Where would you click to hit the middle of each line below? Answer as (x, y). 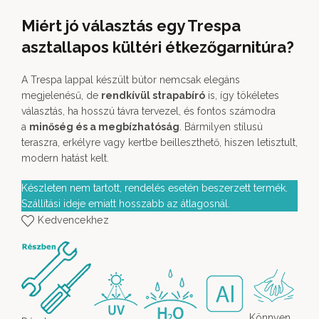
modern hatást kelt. (65, 158)
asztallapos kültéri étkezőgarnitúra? (158, 47)
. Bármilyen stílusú (221, 127)
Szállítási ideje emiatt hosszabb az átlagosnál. (126, 204)
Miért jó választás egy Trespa (131, 26)
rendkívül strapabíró (153, 95)
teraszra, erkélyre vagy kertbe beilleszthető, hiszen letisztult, (159, 142)
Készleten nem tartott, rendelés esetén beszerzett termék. (155, 188)
